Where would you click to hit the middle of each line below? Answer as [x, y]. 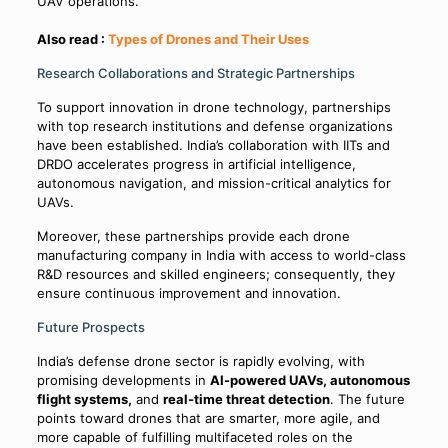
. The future [367, 399]
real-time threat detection [246, 399]
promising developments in [123, 380]
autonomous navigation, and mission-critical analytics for [213, 183]
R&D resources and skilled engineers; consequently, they [215, 274]
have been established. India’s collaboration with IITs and [213, 145]
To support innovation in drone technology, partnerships [213, 107]
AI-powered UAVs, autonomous [309, 380]
